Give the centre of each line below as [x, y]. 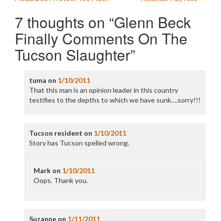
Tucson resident [55, 133]
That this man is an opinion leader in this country [103, 90]
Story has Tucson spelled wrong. [79, 143]
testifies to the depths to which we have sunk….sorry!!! [115, 100]
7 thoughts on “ [64, 22]
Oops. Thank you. [60, 180]
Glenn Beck [152, 22]
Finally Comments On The [101, 38]
